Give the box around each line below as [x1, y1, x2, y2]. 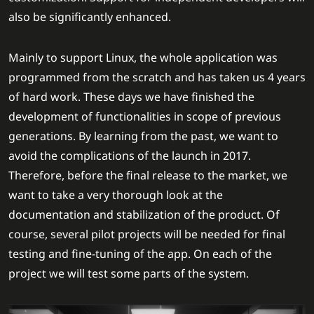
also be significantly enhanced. [8, 9, 171, 25]
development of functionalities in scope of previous [8, 109, 281, 125]
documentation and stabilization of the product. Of [8, 207, 280, 223]
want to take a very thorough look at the [8, 187, 223, 203]
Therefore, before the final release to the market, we [8, 168, 287, 184]
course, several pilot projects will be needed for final [8, 226, 285, 243]
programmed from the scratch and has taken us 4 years [8, 69, 306, 86]
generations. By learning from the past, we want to [8, 128, 278, 144]
